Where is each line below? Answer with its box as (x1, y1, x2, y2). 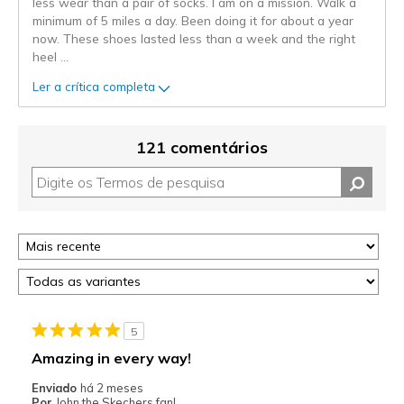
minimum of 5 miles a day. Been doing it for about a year (32, 12, 353, 28)
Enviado (31, 380, 80, 395)
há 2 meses (79, 380, 143, 395)
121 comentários (136, 136, 268, 158)
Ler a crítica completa (32, 78, 155, 95)
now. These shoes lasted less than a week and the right (32, 30, 355, 46)
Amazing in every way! (31, 348, 191, 367)
